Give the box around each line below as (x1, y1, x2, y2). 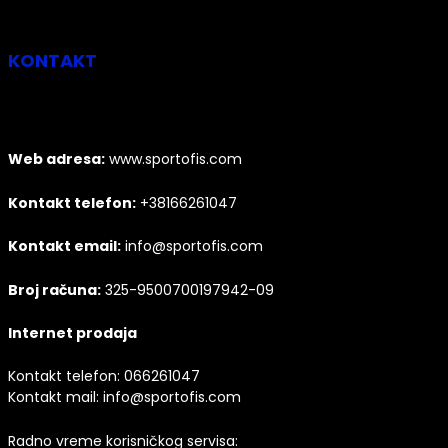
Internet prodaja (8, 323, 137, 344)
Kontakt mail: (8, 387, 103, 408)
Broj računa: (8, 279, 101, 300)
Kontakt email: (8, 236, 121, 257)
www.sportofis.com (105, 149, 242, 170)
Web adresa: (8, 149, 105, 170)
